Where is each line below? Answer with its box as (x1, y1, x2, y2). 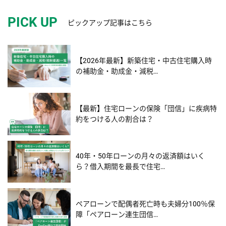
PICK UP (8, 15, 58, 30)
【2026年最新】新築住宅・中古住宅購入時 (76, 56, 212, 65)
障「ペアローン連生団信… (76, 210, 158, 219)
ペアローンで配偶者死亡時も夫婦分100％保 (76, 200, 215, 208)
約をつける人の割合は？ (76, 115, 154, 123)
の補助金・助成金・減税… (76, 67, 158, 76)
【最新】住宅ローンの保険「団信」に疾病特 (76, 104, 217, 112)
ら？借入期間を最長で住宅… (76, 162, 165, 171)
